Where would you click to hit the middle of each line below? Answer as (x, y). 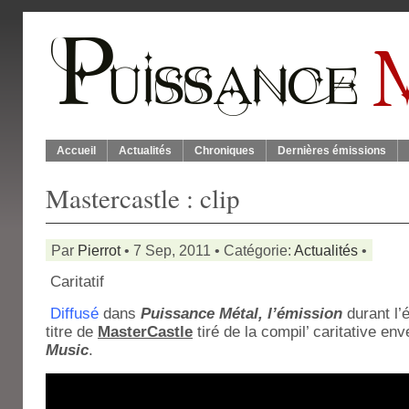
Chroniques (225, 151)
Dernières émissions (332, 151)
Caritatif (75, 282)
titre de (72, 332)
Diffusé (77, 314)
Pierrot (99, 250)
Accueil (76, 151)
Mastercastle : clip (143, 198)
